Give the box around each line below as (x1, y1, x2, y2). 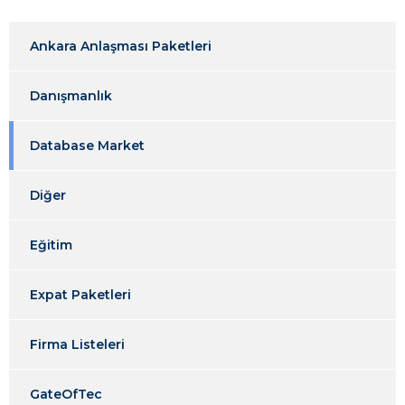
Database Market (30, 137, 145, 155)
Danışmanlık (30, 88, 112, 105)
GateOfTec (30, 386, 102, 403)
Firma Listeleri (30, 336, 125, 353)
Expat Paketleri (30, 287, 131, 304)
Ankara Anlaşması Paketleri (30, 38, 212, 55)
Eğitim (30, 237, 72, 254)
